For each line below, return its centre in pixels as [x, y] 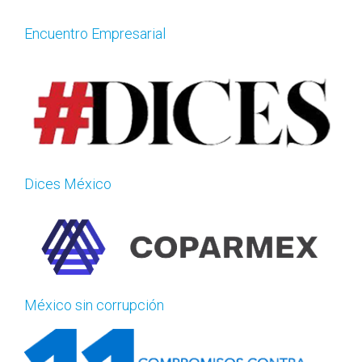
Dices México [68, 183]
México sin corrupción [94, 305]
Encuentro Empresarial [95, 34]
